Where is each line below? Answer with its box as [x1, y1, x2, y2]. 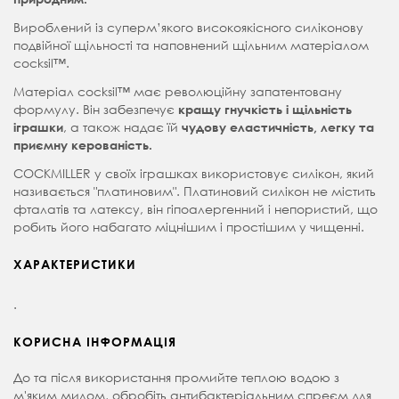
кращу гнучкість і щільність [178, 102, 352, 118]
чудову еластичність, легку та [182, 119, 374, 135]
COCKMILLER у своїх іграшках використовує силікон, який [13, 165, 374, 183]
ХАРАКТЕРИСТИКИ [13, 256, 136, 273]
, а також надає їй [63, 118, 182, 136]
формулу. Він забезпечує [13, 101, 178, 118]
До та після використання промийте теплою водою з [13, 369, 339, 387]
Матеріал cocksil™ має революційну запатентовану [13, 83, 342, 101]
